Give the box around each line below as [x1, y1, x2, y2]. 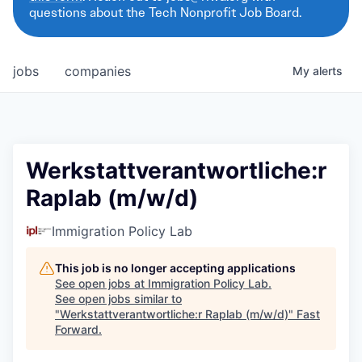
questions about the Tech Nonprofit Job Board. [29, 4, 301, 21]
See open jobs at [55, 276, 148, 290]
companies [65, 63, 131, 79]
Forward [55, 322, 99, 336]
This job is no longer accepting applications [55, 261, 296, 275]
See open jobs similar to [55, 292, 182, 305]
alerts [313, 64, 343, 78]
